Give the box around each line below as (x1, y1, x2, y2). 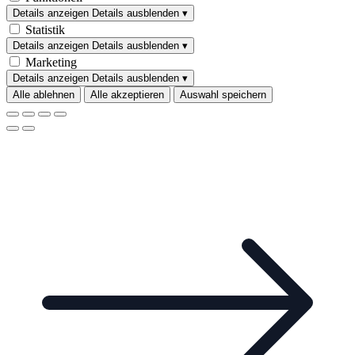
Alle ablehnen (13, 88, 74, 101)
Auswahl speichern (180, 88, 266, 101)
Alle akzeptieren (90, 88, 164, 101)
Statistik (25, 22, 65, 36)
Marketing (25, 55, 77, 69)
